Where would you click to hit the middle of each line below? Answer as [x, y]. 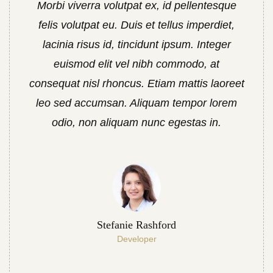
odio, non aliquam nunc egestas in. [136, 122]
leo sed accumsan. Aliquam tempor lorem [136, 103]
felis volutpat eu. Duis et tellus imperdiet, [136, 25]
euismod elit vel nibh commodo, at [136, 64]
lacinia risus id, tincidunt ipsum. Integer [136, 44]
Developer [136, 239]
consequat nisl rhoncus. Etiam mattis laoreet [136, 83]
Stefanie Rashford [136, 225]
